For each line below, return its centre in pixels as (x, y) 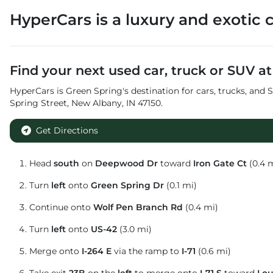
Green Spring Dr (127, 186)
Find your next (59, 71)
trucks (232, 91)
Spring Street (38, 103)
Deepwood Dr (126, 164)
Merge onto (55, 251)
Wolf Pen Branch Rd (138, 207)
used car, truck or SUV (182, 71)
